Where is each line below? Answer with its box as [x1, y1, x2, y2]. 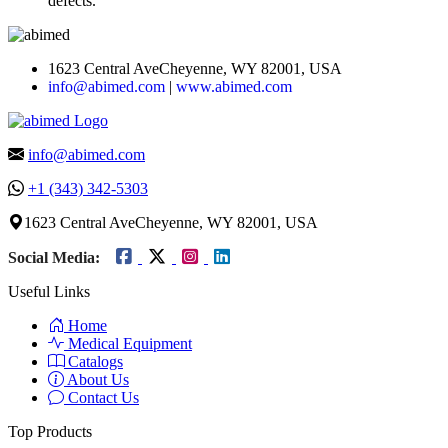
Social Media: [8, 249, 100, 267]
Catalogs [64, 353, 123, 371]
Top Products [8, 423, 92, 441]
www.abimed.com [176, 78, 292, 96]
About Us [64, 371, 129, 389]
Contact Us [64, 389, 139, 407]
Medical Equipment [64, 335, 192, 353]
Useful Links [8, 283, 90, 301]
